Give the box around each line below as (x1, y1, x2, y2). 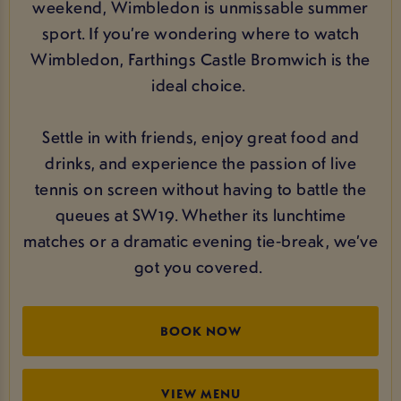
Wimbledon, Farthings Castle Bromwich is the (30, 47, 371, 71)
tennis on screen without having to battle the (34, 176, 367, 200)
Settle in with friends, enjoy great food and (42, 124, 359, 149)
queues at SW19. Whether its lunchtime (55, 202, 346, 226)
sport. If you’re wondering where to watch (41, 21, 360, 45)
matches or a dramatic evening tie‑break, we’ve (23, 228, 378, 252)
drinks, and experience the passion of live (45, 150, 356, 175)
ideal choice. (151, 73, 250, 97)
